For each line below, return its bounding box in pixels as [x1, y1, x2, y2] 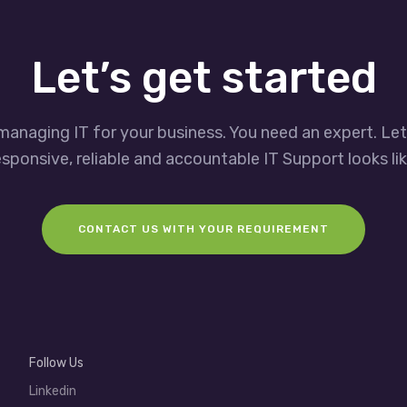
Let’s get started [30, 52, 377, 104]
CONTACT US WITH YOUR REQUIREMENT [78, 223, 329, 236]
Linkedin [28, 383, 76, 400]
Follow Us [28, 355, 84, 372]
